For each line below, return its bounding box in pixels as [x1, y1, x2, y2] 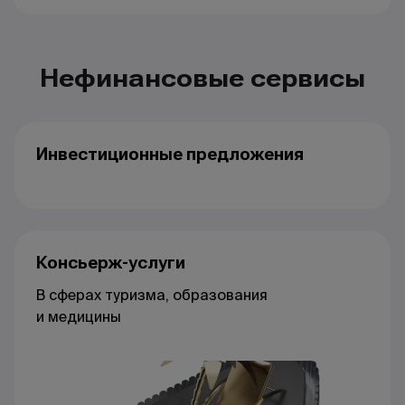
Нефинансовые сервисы [40, 62, 365, 93]
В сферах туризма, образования [36, 285, 268, 305]
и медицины [36, 306, 121, 326]
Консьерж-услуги [36, 252, 185, 272]
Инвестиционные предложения [36, 144, 304, 164]
